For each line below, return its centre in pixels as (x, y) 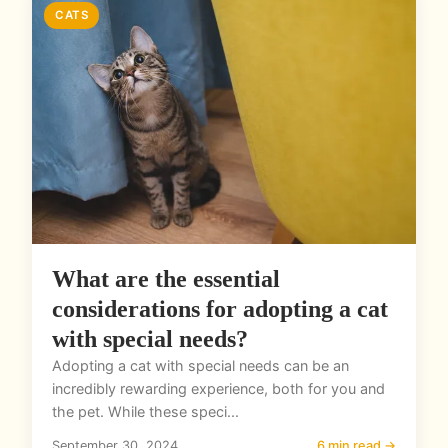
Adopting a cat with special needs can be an (200, 366)
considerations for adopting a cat (220, 309)
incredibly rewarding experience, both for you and (218, 389)
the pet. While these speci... (145, 412)
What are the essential (166, 279)
